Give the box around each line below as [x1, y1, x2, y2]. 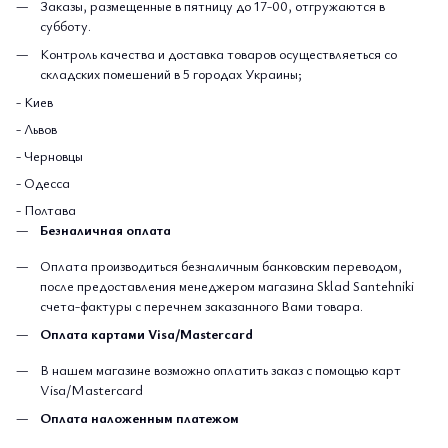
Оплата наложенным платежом [40, 407, 242, 427]
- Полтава [16, 200, 76, 220]
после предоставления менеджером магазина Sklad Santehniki [40, 275, 414, 295]
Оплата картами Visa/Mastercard [40, 324, 253, 344]
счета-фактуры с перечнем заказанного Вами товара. [40, 295, 366, 315]
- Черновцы [16, 146, 83, 166]
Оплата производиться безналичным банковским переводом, [40, 255, 402, 275]
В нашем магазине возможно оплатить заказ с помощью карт [40, 359, 401, 379]
